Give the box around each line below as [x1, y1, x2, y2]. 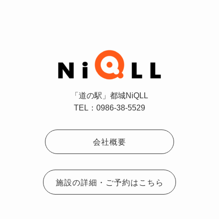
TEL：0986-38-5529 [74, 103, 145, 112]
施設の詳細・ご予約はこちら [55, 177, 164, 187]
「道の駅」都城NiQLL [71, 90, 148, 100]
